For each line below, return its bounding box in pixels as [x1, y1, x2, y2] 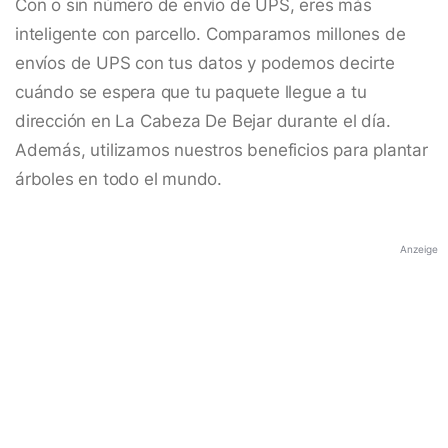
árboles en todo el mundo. [15, 169, 223, 190]
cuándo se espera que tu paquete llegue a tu [15, 82, 367, 103]
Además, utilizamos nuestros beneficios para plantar [15, 140, 428, 161]
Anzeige [400, 243, 438, 256]
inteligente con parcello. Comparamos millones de [15, 24, 406, 45]
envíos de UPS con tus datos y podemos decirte [15, 53, 395, 74]
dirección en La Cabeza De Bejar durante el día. [15, 111, 391, 132]
